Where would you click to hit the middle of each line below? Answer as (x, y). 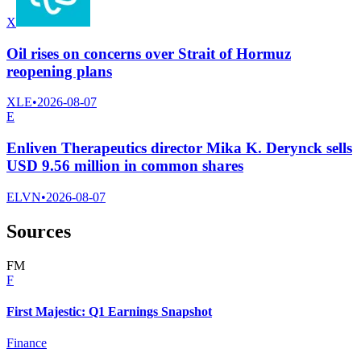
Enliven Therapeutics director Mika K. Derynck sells (179, 147)
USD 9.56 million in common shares (125, 165)
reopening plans (59, 71)
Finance (27, 343)
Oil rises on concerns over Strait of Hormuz (149, 53)
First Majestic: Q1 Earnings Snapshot (109, 311)
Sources (39, 231)
